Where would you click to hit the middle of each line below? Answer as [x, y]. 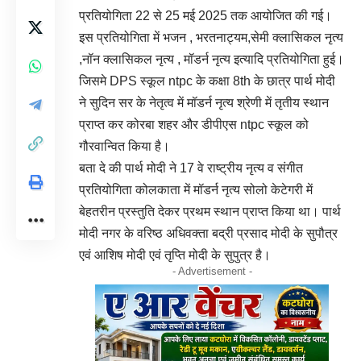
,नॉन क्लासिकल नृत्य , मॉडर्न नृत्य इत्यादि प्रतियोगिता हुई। [212, 60]
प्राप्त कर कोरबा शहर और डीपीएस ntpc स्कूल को [194, 125]
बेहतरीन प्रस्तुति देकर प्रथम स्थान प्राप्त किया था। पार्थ [210, 212]
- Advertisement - [212, 272]
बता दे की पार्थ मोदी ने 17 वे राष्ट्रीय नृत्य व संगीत [191, 168]
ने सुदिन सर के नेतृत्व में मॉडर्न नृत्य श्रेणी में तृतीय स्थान [204, 103]
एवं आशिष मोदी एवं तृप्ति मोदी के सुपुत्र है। [175, 255]
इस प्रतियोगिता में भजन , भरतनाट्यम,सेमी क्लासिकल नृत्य [211, 38]
